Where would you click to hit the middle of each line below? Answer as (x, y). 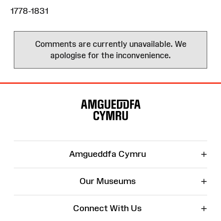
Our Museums (107, 181)
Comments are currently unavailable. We (110, 44)
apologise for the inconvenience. (110, 55)
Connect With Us (107, 208)
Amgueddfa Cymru (107, 154)
